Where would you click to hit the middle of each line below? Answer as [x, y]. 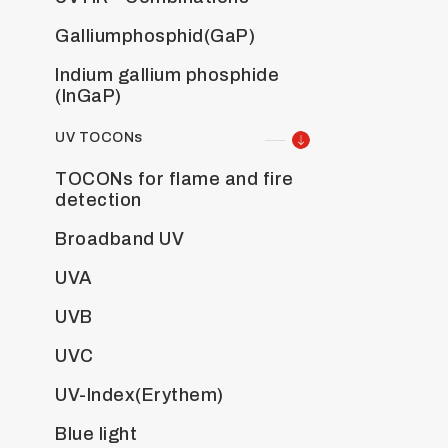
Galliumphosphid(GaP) [155, 36]
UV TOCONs [99, 137]
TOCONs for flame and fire [174, 179]
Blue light [96, 434]
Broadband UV [119, 239]
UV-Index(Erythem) [139, 395]
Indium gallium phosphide [167, 75]
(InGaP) [88, 96]
